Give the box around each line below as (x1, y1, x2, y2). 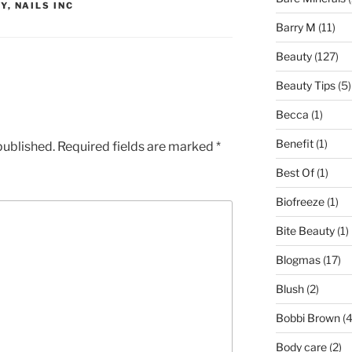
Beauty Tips (275, 79, 335, 93)
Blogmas (275, 253, 321, 267)
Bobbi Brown (275, 311, 340, 325)
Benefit (275, 137, 313, 151)
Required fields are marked (57, 138, 216, 154)
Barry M (275, 20, 316, 35)
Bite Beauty (275, 224, 335, 238)
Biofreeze (275, 195, 324, 209)
